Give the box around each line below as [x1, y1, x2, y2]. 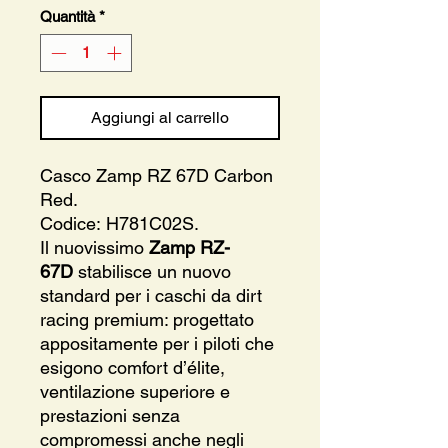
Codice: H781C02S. [40, 213, 199, 235]
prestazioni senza [40, 405, 180, 427]
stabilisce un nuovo [73, 261, 231, 283]
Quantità [40, 7, 95, 25]
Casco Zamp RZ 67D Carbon [40, 165, 273, 187]
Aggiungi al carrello [91, 108, 229, 128]
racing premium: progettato [40, 309, 254, 331]
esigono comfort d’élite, [40, 357, 225, 379]
